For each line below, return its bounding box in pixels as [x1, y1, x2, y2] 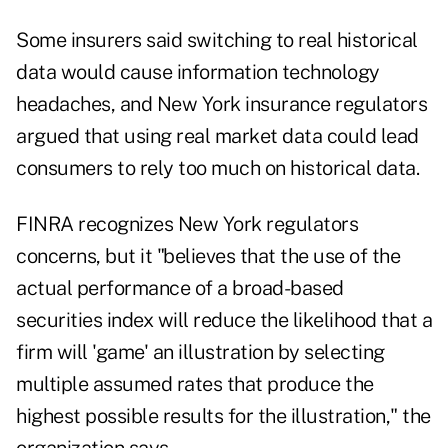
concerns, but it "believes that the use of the [16, 244, 400, 269]
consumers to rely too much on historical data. [16, 156, 419, 181]
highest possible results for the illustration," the [16, 404, 431, 429]
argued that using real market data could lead [16, 124, 419, 149]
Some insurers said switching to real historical [16, 28, 418, 53]
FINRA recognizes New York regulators [16, 212, 358, 237]
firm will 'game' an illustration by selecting [16, 340, 385, 365]
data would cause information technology [16, 60, 380, 85]
